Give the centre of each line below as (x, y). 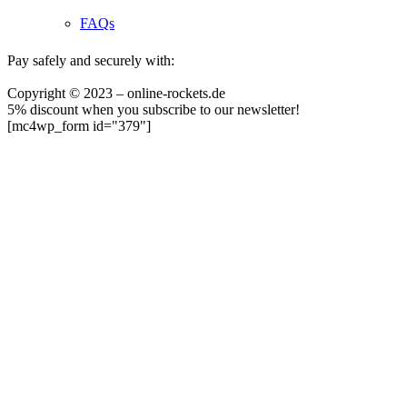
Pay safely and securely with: (91, 61)
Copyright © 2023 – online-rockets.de (116, 94)
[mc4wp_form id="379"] (79, 126)
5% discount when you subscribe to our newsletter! (154, 110)
